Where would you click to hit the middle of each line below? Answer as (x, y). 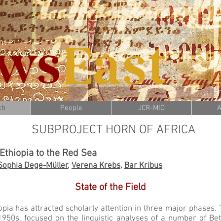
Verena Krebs (96, 166)
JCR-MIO (151, 108)
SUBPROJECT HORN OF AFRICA (113, 130)
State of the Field (110, 187)
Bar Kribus (143, 166)
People (71, 108)
